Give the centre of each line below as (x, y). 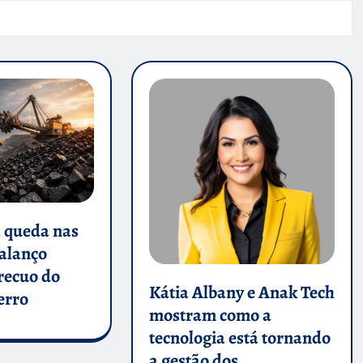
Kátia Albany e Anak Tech (241, 293)
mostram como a (210, 316)
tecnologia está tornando (239, 338)
